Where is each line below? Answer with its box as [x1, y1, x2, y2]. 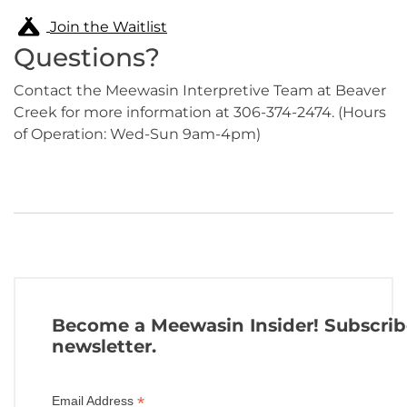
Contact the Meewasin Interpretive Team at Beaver [14, 82, 386, 100]
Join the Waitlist [50, 18, 167, 36]
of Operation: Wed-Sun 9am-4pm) [14, 125, 261, 144]
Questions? [14, 42, 160, 74]
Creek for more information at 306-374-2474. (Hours [14, 104, 386, 122]
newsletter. [52, 335, 156, 358]
